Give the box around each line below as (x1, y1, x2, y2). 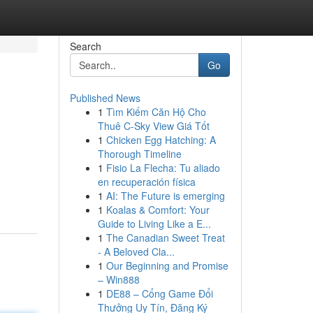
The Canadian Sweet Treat (105, 231, 225, 245)
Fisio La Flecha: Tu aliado (105, 161, 220, 175)
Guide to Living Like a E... (97, 217, 211, 231)
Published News (69, 91, 140, 105)
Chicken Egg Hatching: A (105, 133, 216, 147)
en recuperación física (97, 175, 196, 189)
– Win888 (97, 272, 140, 286)
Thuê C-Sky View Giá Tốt (97, 119, 210, 133)
